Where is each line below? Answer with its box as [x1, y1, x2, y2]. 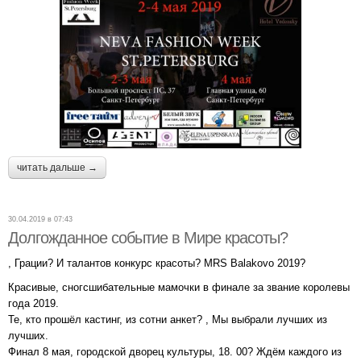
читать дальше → [17, 161, 98, 173]
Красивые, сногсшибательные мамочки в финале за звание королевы [8, 280, 350, 293]
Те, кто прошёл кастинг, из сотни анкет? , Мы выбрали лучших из [8, 313, 327, 326]
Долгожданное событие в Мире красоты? [8, 228, 288, 247]
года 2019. [8, 297, 59, 309]
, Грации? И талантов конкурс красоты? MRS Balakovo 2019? [8, 256, 305, 269]
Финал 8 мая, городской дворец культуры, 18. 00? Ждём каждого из [8, 345, 342, 358]
